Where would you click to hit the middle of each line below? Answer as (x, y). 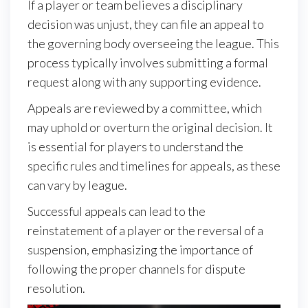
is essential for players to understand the (135, 146)
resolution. (56, 288)
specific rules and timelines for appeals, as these (154, 165)
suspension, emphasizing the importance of (140, 249)
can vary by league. (77, 185)
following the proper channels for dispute (136, 268)
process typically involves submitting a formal (148, 62)
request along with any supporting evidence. (144, 81)
